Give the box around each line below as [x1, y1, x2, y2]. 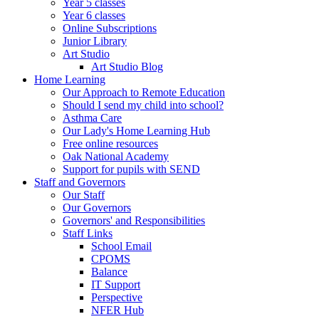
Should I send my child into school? [63, 98, 224, 111]
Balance [91, 265, 127, 278]
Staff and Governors [34, 175, 125, 188]
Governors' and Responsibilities [63, 214, 205, 226]
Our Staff [63, 188, 105, 201]
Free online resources [63, 137, 158, 150]
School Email [91, 239, 152, 252]
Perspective [91, 291, 142, 303]
